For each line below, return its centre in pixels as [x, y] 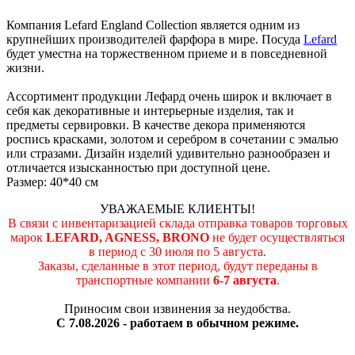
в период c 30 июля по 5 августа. [177, 251]
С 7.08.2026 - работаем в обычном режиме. [177, 323]
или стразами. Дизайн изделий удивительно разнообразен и [168, 153]
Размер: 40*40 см [52, 181]
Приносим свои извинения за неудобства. [177, 308]
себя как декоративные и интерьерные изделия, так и [150, 110]
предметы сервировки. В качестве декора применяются [156, 124]
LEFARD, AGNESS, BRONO [128, 237]
